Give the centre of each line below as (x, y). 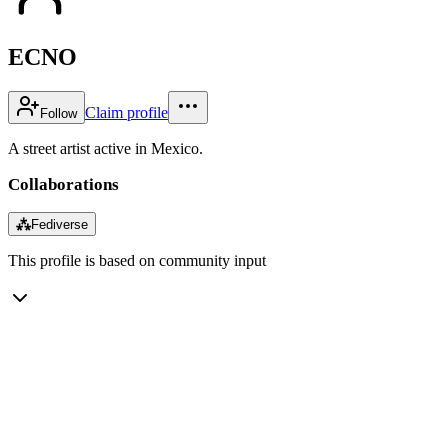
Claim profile (126, 112)
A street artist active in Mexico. (105, 148)
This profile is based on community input (137, 260)
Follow (58, 113)
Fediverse (59, 224)
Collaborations (63, 184)
